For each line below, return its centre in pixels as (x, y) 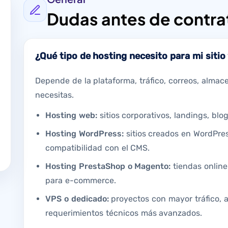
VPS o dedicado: (77, 198)
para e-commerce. (81, 180)
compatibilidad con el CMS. (98, 148)
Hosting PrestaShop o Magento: (108, 166)
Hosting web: (71, 115)
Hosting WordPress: (84, 133)
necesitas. (54, 95)
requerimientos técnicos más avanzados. (124, 213)
